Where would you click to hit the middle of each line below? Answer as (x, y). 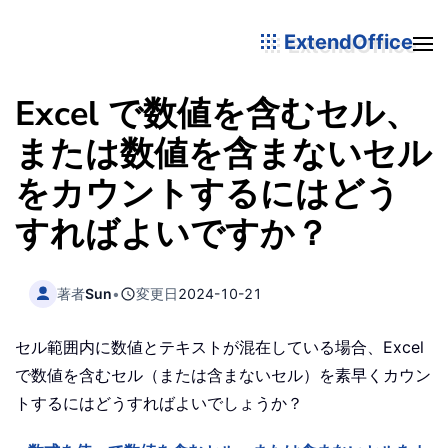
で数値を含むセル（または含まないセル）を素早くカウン (223, 375)
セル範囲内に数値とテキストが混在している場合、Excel (219, 347)
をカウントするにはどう (207, 194)
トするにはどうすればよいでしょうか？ (159, 403)
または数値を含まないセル (223, 154)
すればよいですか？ (172, 234)
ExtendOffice (346, 41)
